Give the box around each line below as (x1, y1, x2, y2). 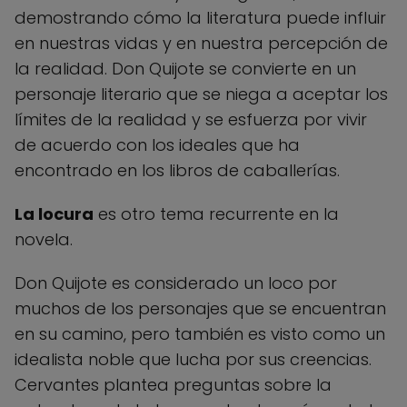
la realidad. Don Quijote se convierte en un (15, 56, 356, 80)
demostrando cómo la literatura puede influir (15, 5, 386, 29)
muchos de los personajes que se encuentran (15, 296, 386, 320)
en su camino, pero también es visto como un (15, 322, 385, 345)
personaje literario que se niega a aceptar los (15, 82, 388, 105)
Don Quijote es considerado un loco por (15, 271, 337, 294)
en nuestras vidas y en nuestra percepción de (15, 31, 388, 55)
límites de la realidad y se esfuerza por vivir (15, 107, 367, 131)
